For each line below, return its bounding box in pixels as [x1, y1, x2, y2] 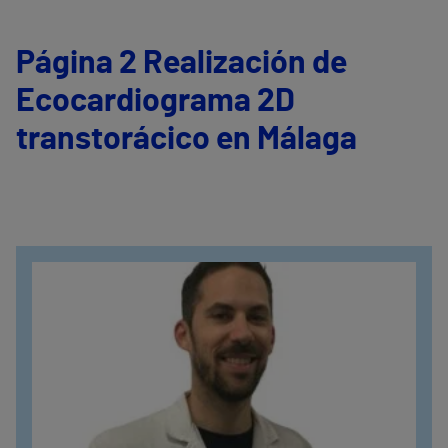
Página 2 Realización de [16, 47, 347, 79]
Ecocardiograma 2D [16, 85, 295, 117]
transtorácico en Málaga [16, 123, 357, 155]
